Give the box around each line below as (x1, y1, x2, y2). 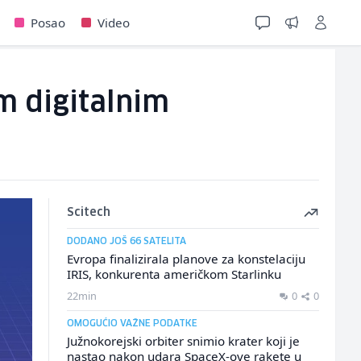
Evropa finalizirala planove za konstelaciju (66, 251, 305, 267)
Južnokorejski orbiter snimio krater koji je (66, 333, 300, 349)
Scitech (66, 207, 110, 218)
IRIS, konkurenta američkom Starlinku (66, 266, 281, 282)
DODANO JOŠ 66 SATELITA (66, 237, 186, 246)
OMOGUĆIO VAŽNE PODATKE (66, 319, 197, 328)
